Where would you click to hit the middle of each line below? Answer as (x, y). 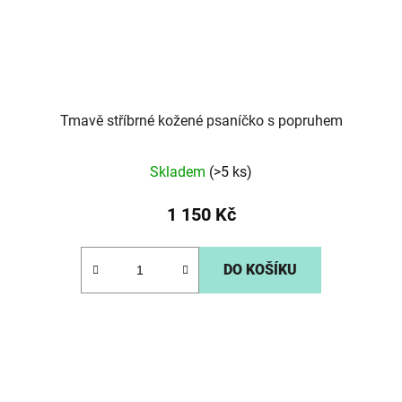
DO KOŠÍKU (260, 270)
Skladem (179, 172)
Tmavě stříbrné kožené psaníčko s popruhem (201, 121)
